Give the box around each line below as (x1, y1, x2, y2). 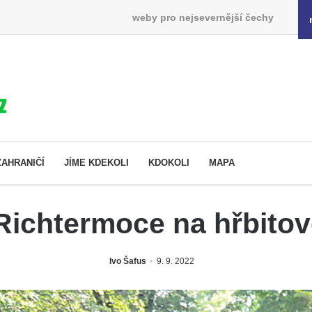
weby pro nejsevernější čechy (132, 11, 274, 23)
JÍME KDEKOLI (64, 157, 129, 168)
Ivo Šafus (109, 256, 146, 266)
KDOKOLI (148, 157, 189, 168)
